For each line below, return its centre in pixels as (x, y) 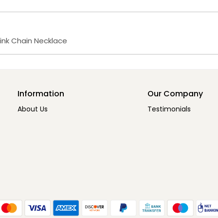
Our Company (175, 94)
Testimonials (169, 109)
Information (41, 94)
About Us (33, 109)
